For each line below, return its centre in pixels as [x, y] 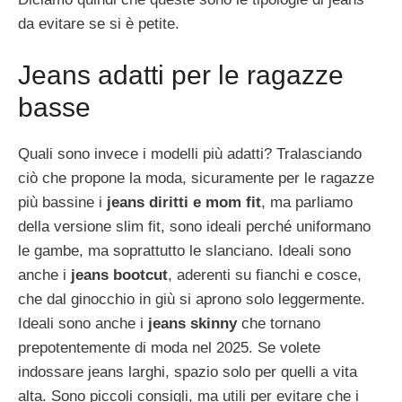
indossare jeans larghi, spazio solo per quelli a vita [188, 371]
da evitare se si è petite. [99, 24]
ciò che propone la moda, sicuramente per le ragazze [196, 178]
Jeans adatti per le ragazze [181, 74]
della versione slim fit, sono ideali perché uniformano [194, 226]
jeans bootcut [119, 275]
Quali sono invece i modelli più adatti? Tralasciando [190, 153]
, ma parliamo [307, 202]
